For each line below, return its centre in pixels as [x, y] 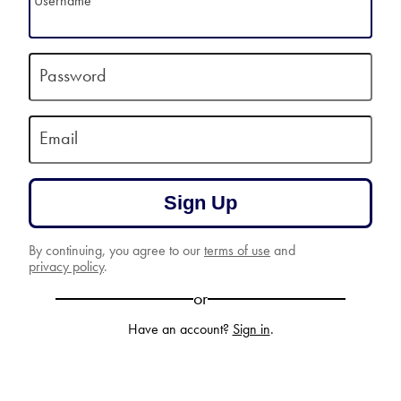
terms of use [237, 251]
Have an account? [180, 329]
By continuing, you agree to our [116, 251]
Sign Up [200, 203]
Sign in [251, 329]
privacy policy [66, 267]
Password [73, 75]
